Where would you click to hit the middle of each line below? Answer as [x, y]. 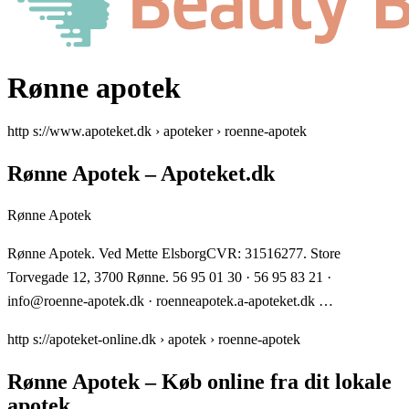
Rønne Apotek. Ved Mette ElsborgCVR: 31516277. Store [174, 253]
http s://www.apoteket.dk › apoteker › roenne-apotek [157, 131]
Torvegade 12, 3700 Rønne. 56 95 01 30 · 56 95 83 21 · [169, 277]
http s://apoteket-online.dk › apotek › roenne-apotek [154, 339]
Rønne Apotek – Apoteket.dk [141, 173]
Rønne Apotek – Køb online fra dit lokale [199, 381]
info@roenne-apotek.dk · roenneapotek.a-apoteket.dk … [170, 300]
